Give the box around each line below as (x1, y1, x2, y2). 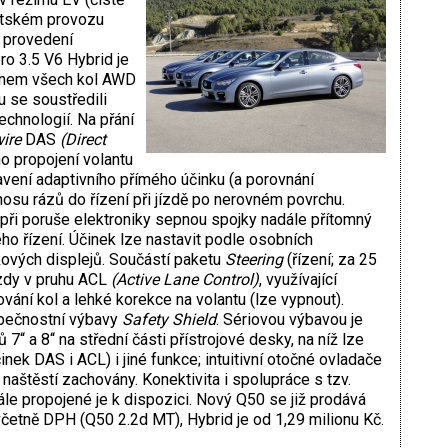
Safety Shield (121, 310, 216, 330)
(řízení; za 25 (286, 250, 380, 270)
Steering (224, 250, 287, 270)
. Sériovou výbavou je (215, 310, 363, 330)
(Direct (59, 130, 106, 150)
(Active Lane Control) (110, 270, 259, 290)
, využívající (258, 270, 337, 290)
